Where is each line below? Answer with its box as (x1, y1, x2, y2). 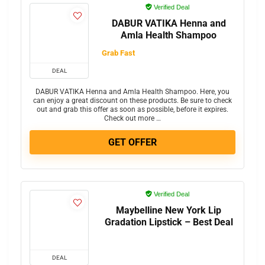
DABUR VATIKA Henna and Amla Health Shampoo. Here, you (35, 88, 230, 96)
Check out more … (104, 114, 161, 123)
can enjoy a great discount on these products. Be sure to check (33, 96, 232, 105)
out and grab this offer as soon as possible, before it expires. (37, 105, 228, 114)
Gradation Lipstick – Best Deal (104, 216, 233, 228)
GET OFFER (108, 137, 157, 148)
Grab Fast (102, 49, 135, 58)
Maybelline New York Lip (116, 205, 221, 216)
